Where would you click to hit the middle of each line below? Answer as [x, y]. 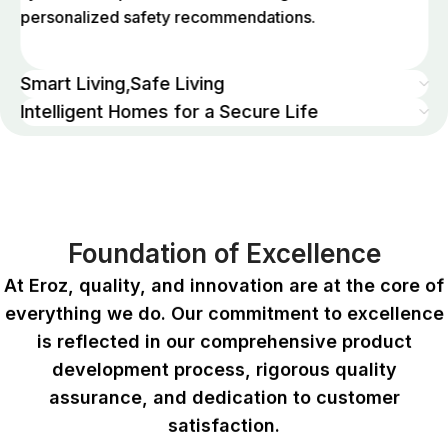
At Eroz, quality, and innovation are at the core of [224, 286]
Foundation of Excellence [224, 254]
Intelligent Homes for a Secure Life [169, 112]
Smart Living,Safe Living [122, 84]
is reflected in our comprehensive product [224, 342]
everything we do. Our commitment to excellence [224, 314]
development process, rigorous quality [224, 370]
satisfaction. [224, 426]
